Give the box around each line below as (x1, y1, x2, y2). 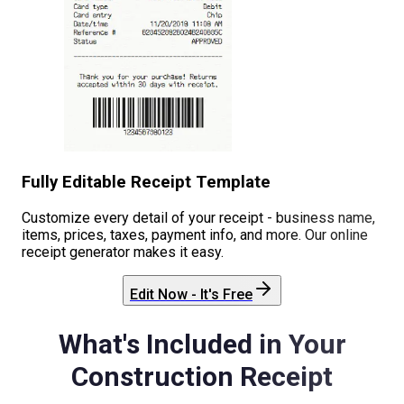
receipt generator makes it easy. (22, 243, 224, 261)
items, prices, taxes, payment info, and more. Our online (22, 225, 368, 243)
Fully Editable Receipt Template (22, 172, 271, 193)
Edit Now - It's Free (130, 285, 252, 303)
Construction (71, 360, 234, 392)
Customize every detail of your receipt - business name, (22, 208, 375, 226)
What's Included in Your (58, 327, 346, 360)
